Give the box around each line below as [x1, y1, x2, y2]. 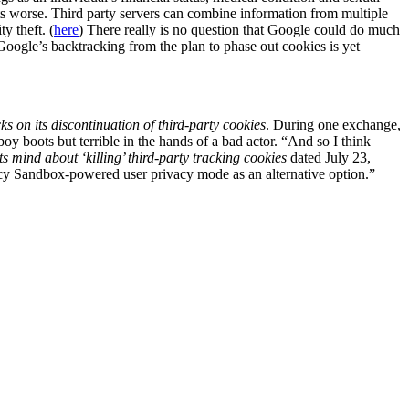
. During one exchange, [266, 117, 401, 133]
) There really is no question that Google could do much [79, 22, 400, 38]
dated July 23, [287, 150, 371, 166]
